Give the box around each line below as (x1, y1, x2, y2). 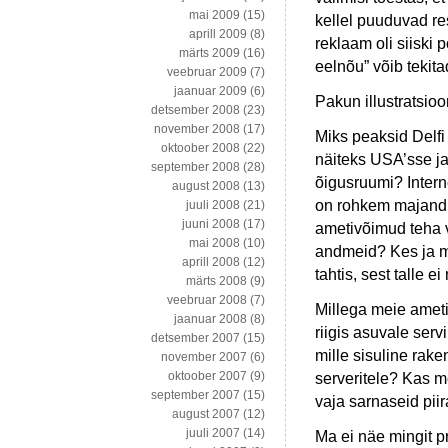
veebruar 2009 (167, 65, 247, 80)
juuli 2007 (186, 426, 240, 441)
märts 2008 (186, 274, 247, 289)
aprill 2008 (182, 255, 240, 270)
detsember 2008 (151, 103, 240, 118)
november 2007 (161, 350, 247, 365)
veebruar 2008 (167, 293, 247, 308)
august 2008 (172, 179, 240, 194)
